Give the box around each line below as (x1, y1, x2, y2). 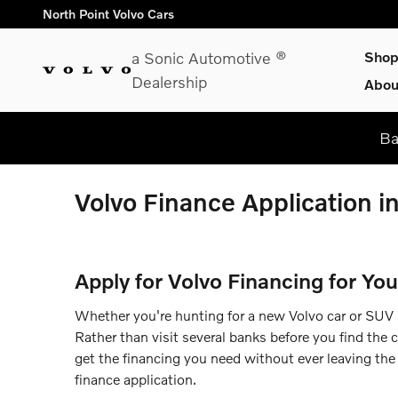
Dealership (131, 72, 208, 92)
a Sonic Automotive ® (131, 48, 288, 68)
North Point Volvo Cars (43, 6, 174, 21)
